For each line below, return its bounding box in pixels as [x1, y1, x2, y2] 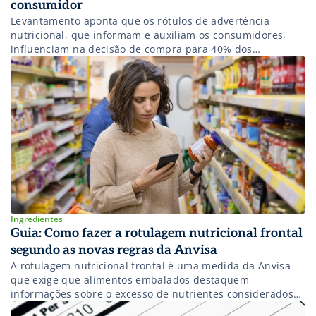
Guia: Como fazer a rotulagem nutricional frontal [11, 226, 303, 241]
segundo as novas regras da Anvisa [11, 243, 217, 258]
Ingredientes [11, 213, 63, 226]
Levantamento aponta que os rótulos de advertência [11, 14, 270, 28]
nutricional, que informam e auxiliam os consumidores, [11, 28, 286, 42]
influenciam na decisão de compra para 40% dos [11, 42, 253, 56]
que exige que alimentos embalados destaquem [11, 273, 250, 287]
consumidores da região [11, 56, 130, 71]
